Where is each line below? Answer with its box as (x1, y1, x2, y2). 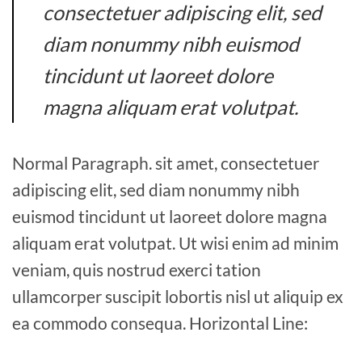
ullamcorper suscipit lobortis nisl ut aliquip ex (12, 285, 343, 306)
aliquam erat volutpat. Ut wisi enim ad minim (12, 232, 339, 253)
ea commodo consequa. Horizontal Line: (12, 312, 308, 333)
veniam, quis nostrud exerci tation (12, 259, 261, 280)
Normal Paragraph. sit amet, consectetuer (12, 152, 319, 173)
